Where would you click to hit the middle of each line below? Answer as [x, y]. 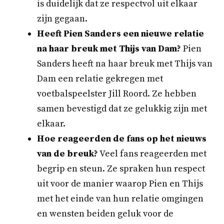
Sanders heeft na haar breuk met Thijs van [125, 64]
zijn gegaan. [62, 19]
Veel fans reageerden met [152, 154]
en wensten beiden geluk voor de [105, 214]
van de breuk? [67, 154]
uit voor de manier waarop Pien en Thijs [120, 184]
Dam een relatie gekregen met [100, 79]
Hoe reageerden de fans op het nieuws [122, 139]
